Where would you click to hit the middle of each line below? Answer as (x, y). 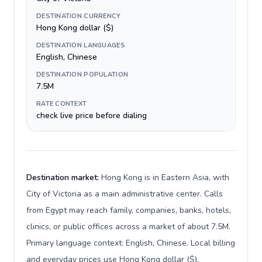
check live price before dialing (92, 116)
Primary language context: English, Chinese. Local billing (131, 243)
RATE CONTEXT (62, 104)
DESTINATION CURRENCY (79, 16)
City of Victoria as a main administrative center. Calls (125, 194)
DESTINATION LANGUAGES (81, 45)
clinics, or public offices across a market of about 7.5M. (128, 227)
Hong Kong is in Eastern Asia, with (165, 177)
